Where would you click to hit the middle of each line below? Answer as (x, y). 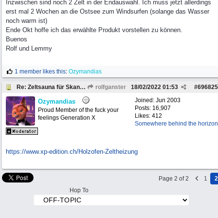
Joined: (145, 100)
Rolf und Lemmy (29, 48)
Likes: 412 (148, 116)
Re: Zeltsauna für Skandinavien (83, 87)
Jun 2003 (168, 100)
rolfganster (110, 87)
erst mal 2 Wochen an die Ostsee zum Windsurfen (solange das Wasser (108, 11)
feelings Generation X (67, 118)
